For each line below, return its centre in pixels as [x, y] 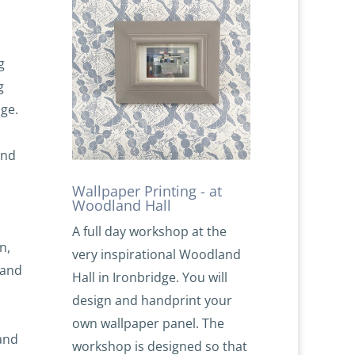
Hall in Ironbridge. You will [150, 278]
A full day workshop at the [150, 232]
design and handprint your [153, 301]
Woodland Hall [122, 206]
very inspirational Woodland [157, 255]
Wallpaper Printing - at [147, 191]
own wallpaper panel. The [149, 324]
